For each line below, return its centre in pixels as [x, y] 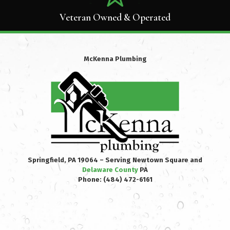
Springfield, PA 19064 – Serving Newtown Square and [115, 160]
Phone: [90, 179]
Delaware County [110, 169]
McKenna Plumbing [115, 59]
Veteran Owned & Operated [115, 17]
